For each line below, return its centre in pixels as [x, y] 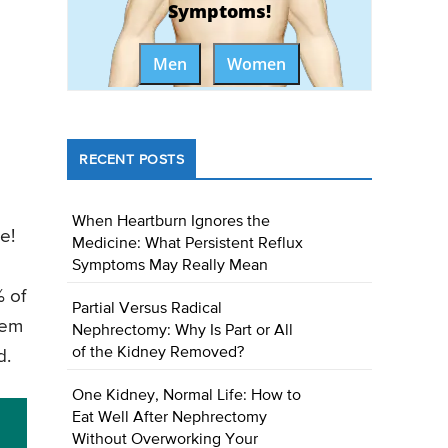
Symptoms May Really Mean [170, 266]
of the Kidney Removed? [158, 353]
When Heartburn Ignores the [171, 222]
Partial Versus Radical [147, 309]
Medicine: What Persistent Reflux [188, 244]
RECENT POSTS [132, 160]
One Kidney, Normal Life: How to [187, 396]
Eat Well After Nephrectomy [170, 418]
